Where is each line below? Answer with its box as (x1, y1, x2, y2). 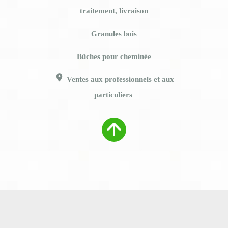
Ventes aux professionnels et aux (64, 75, 174, 83)
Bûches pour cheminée (77, 52, 151, 61)
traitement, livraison (80, 7, 148, 15)
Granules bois (91, 30, 137, 38)
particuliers (94, 91, 134, 99)
